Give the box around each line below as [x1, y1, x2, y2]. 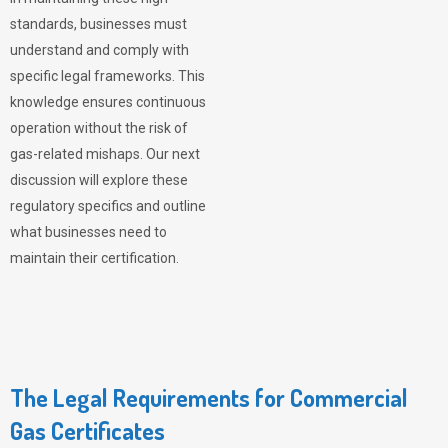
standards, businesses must [10, 16, 187, 32]
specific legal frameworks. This [10, 68, 205, 84]
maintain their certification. [10, 250, 179, 266]
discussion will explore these [10, 172, 188, 188]
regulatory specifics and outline [10, 198, 206, 214]
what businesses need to [10, 224, 167, 240]
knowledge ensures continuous [10, 94, 206, 110]
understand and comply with [10, 42, 189, 58]
